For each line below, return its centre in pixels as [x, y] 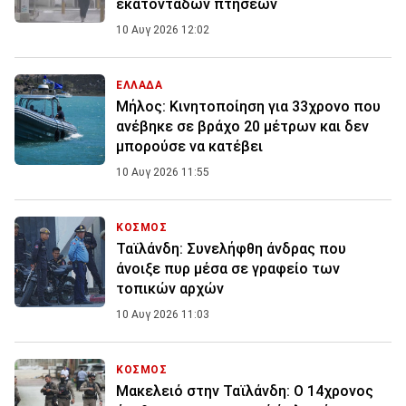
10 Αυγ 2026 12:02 [163, 30]
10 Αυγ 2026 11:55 [163, 173]
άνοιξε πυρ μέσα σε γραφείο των [228, 269]
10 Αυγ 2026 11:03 [163, 315]
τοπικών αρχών [170, 289]
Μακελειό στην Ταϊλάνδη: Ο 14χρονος [245, 391]
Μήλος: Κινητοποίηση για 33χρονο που [248, 107]
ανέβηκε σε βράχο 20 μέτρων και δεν [242, 127]
